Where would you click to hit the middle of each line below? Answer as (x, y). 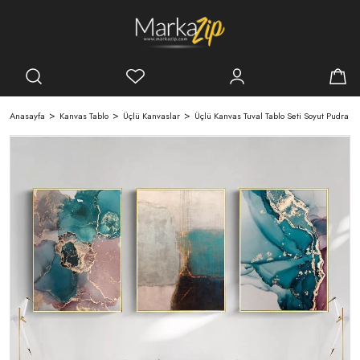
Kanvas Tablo (84, 115)
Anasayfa (27, 115)
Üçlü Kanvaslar (151, 115)
